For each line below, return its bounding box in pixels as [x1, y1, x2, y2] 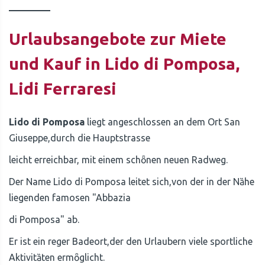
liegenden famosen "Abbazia [9, 192, 131, 203]
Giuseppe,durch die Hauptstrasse [9, 132, 150, 143]
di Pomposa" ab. [9, 214, 79, 225]
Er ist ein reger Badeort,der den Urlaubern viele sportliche [9, 236, 253, 247]
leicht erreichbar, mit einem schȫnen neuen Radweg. [9, 154, 228, 165]
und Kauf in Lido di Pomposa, [9, 54, 240, 73]
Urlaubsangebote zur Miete [9, 30, 227, 48]
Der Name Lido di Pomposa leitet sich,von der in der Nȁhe [9, 176, 254, 187]
